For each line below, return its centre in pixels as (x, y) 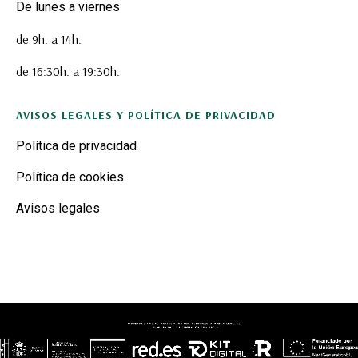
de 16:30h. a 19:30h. (68, 71)
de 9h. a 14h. (49, 39)
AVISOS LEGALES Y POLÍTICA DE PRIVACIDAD (146, 115)
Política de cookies (70, 177)
